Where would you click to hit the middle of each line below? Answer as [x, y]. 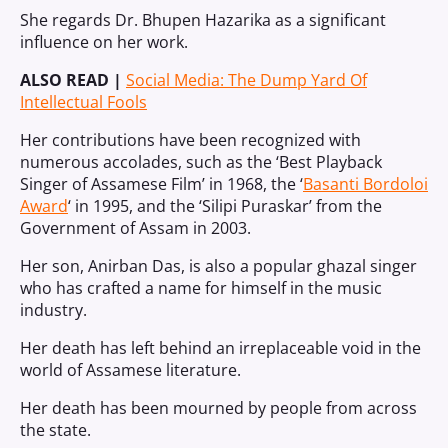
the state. [55, 430]
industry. [53, 310]
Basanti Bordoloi [365, 184]
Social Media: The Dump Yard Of [246, 80]
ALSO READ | [73, 80]
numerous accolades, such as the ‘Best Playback [201, 162]
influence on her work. [104, 42]
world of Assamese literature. [130, 370]
